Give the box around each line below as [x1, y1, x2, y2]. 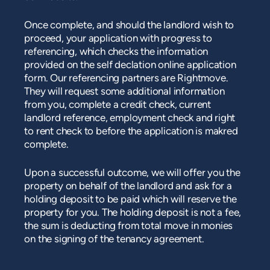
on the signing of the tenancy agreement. [24, 234, 204, 245]
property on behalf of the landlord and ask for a [24, 181, 232, 192]
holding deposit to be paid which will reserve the [24, 195, 237, 206]
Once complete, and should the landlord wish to [24, 20, 234, 31]
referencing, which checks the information [24, 46, 209, 57]
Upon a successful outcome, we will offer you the [24, 168, 240, 179]
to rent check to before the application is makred [24, 126, 238, 137]
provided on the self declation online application [24, 60, 236, 71]
